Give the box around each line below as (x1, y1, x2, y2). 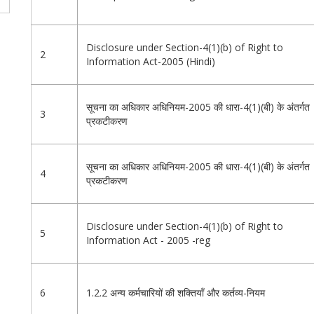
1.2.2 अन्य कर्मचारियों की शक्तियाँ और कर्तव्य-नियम (86, 286, 265, 300)
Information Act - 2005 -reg (86, 233, 210, 247)
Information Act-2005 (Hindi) (86, 55, 215, 69)
